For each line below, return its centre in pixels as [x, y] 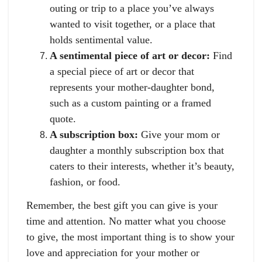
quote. [63, 118]
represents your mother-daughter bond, [132, 87]
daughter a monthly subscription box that [137, 150]
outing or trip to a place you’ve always [132, 8]
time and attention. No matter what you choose [126, 221]
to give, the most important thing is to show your [130, 237]
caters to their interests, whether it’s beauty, [142, 166]
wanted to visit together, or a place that [132, 24]
